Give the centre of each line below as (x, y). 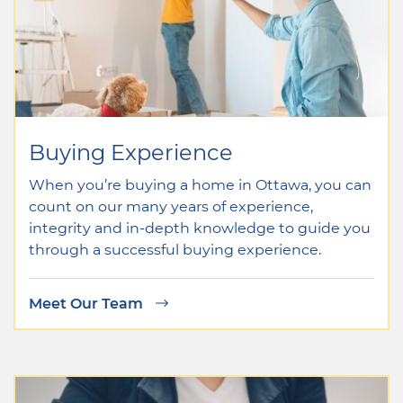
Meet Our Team (88, 302)
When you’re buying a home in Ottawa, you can (200, 184)
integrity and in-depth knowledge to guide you (200, 227)
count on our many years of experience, (171, 205)
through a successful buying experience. (175, 248)
